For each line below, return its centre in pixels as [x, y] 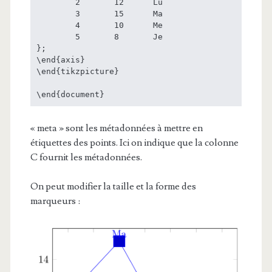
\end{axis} [60, 60]
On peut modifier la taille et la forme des [113, 187]
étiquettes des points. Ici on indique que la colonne [134, 143]
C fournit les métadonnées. [86, 158]
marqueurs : [55, 201]
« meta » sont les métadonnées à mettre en [116, 128]
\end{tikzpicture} [77, 72]
